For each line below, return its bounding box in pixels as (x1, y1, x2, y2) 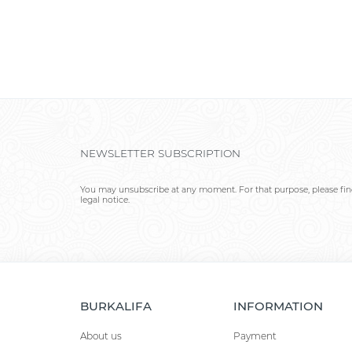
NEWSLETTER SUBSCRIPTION (80, 146, 240, 159)
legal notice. (80, 194, 130, 205)
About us (80, 329, 122, 342)
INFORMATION (233, 298, 323, 313)
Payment (233, 329, 277, 342)
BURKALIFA (80, 298, 152, 313)
